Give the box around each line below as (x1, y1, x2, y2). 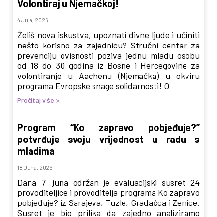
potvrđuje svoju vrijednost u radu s (17, 133, 200, 145)
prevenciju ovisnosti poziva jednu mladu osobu (17, 50, 200, 61)
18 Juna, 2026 (17, 164, 53, 171)
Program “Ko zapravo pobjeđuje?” (17, 122, 200, 134)
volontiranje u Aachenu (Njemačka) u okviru (17, 70, 200, 81)
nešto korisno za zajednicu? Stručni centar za (17, 40, 200, 51)
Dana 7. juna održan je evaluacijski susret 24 (17, 177, 200, 188)
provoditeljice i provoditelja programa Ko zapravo (17, 187, 200, 198)
